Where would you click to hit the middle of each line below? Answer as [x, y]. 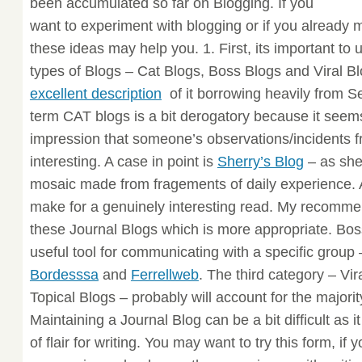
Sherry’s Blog [260, 161]
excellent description [95, 93]
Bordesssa [64, 274]
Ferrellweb [164, 274]
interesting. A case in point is [123, 161]
